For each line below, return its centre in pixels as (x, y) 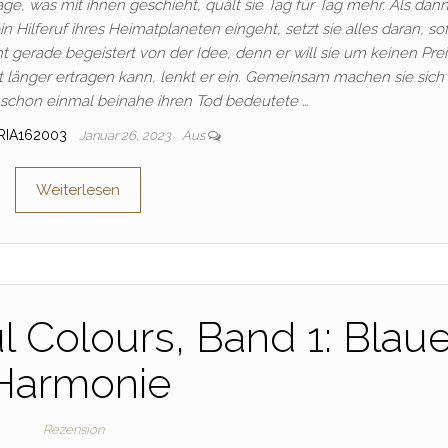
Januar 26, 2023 (127, 136)
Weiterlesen (77, 190)
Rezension (74, 430)
